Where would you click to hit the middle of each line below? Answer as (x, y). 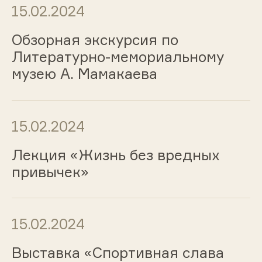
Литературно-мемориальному (118, 56)
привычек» (50, 172)
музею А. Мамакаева (84, 73)
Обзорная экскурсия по (95, 39)
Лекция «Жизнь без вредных (116, 155)
